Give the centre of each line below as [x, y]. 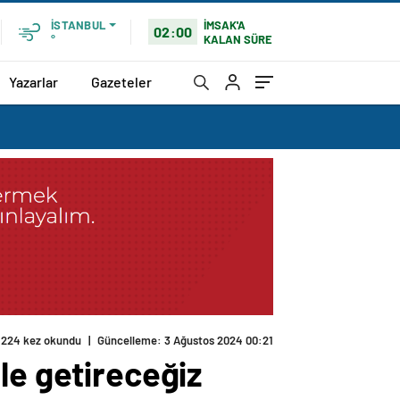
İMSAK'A [225, 25]
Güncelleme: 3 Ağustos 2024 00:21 [185, 341]
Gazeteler [121, 81]
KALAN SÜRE [238, 39]
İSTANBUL [78, 25]
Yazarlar [33, 81]
